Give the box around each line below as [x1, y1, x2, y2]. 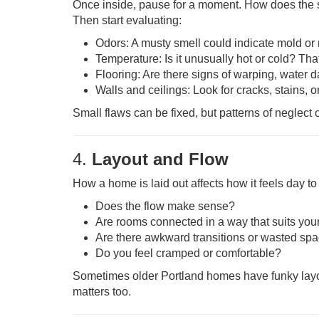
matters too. [73, 286, 131, 298]
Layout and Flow [92, 150, 229, 169]
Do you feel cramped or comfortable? [95, 247, 281, 259]
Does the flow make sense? [95, 200, 235, 212]
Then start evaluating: [73, 14, 182, 26]
